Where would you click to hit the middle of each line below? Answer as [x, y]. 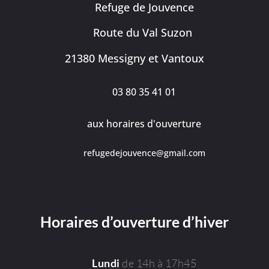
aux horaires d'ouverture [144, 123]
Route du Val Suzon [143, 32]
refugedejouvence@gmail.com [144, 153]
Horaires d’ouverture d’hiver [134, 222]
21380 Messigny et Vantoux [134, 58]
